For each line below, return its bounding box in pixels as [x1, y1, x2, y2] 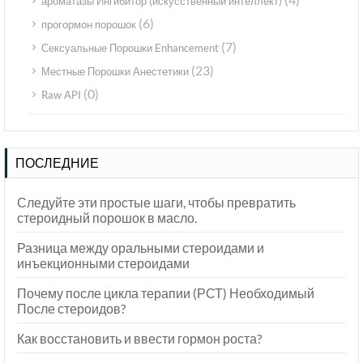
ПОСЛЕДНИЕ [15, 155, 99, 171]
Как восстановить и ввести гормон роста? [17, 331, 262, 347]
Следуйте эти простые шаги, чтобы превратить [17, 194, 296, 211]
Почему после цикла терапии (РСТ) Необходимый [17, 285, 314, 301]
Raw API [41, 88, 81, 102]
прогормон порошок [41, 18, 136, 32]
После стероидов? [17, 301, 126, 317]
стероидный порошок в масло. [17, 210, 197, 226]
